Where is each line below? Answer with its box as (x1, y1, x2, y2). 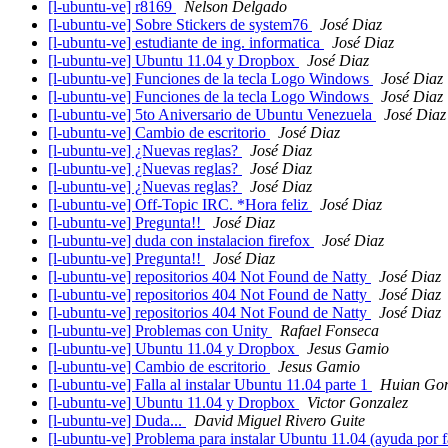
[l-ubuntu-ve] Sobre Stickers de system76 (48, 16, 312, 34)
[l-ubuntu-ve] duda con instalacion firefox (48, 232, 314, 250)
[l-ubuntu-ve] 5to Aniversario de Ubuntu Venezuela (48, 106, 376, 124)
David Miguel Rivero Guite (194, 412, 365, 430)
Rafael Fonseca (280, 322, 379, 340)
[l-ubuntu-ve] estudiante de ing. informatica (48, 34, 324, 52)
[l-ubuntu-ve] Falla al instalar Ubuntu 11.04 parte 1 (48, 376, 372, 394)
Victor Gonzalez (307, 394, 408, 412)
